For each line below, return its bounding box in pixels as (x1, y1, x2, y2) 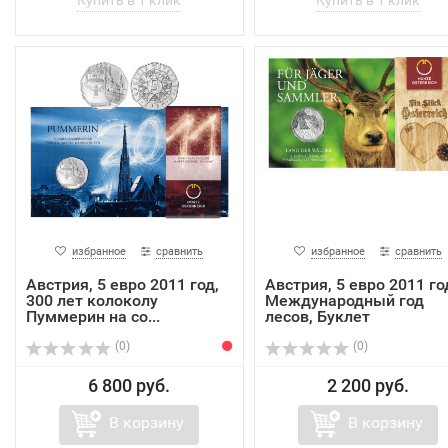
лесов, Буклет (264, 307, 370, 327)
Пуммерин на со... (26, 307, 160, 327)
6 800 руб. (88, 375, 171, 397)
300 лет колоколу (26, 291, 158, 311)
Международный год (264, 291, 424, 311)
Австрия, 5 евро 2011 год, (26, 275, 219, 295)
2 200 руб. (326, 375, 409, 397)
